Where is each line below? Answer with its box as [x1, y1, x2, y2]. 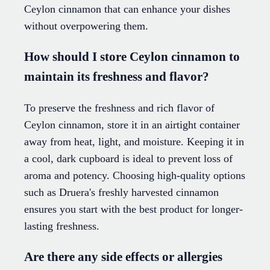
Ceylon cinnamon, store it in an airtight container [24, 119, 240, 131]
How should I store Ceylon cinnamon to [24, 49, 240, 64]
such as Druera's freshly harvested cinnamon [24, 186, 219, 199]
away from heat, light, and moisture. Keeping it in [24, 136, 244, 148]
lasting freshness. [24, 220, 99, 233]
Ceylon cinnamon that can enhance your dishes [24, 3, 230, 16]
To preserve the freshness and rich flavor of [24, 102, 215, 115]
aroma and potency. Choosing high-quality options [24, 169, 245, 182]
